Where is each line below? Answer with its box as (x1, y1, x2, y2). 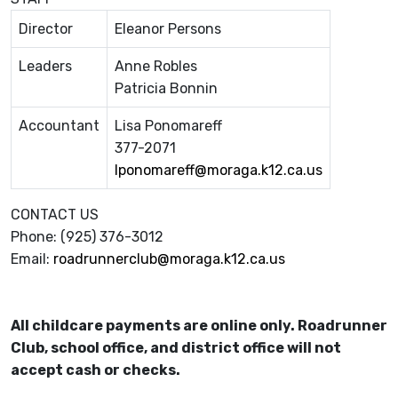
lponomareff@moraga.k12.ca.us (115, 162, 322, 179)
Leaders (19, 58, 72, 76)
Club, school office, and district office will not (11, 339, 341, 357)
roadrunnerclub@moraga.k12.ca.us (53, 251, 285, 268)
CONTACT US (11, 206, 99, 224)
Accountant (19, 117, 99, 135)
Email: (11, 251, 53, 268)
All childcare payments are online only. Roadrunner (11, 317, 387, 335)
